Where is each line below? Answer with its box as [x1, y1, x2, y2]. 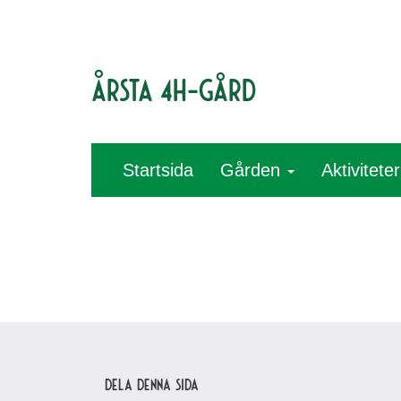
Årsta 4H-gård [91, 70, 256, 107]
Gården [220, 160, 286, 180]
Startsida [123, 160, 193, 180]
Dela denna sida [105, 374, 199, 394]
